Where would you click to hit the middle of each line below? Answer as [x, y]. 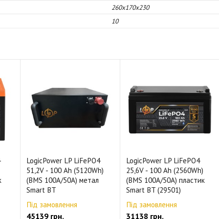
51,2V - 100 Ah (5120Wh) [65, 170]
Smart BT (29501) [153, 190]
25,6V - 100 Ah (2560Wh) [165, 170]
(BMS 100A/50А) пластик [165, 180]
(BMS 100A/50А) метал [63, 180]
